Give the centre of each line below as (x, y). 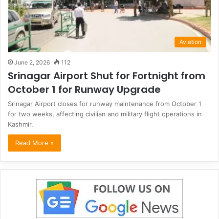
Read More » (34, 142)
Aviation (190, 42)
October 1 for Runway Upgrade (84, 89)
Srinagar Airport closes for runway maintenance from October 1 (105, 103)
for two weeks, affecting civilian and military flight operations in (105, 114)
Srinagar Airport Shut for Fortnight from (107, 76)
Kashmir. (21, 124)
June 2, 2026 (32, 62)
